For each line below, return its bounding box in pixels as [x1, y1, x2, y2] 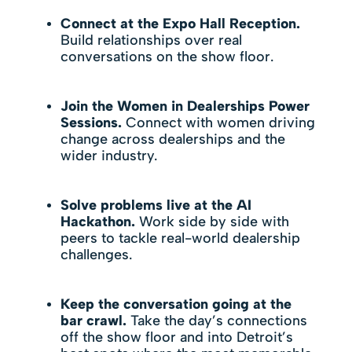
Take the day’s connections [126, 312, 307, 329]
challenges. [60, 246, 132, 263]
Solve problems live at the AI [60, 196, 251, 214]
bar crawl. [60, 312, 126, 329]
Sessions [60, 114, 118, 131]
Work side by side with [134, 213, 289, 230]
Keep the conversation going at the [60, 295, 291, 313]
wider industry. [60, 147, 157, 164]
